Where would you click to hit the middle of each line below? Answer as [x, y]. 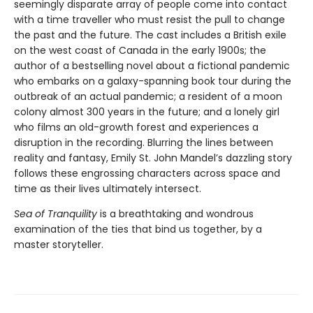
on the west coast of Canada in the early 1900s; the [140, 51]
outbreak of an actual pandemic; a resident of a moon [148, 97]
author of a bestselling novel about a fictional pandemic [152, 66]
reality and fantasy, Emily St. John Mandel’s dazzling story [153, 158]
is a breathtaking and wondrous [175, 214]
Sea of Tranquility [56, 214]
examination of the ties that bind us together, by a [138, 230]
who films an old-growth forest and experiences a [136, 128]
